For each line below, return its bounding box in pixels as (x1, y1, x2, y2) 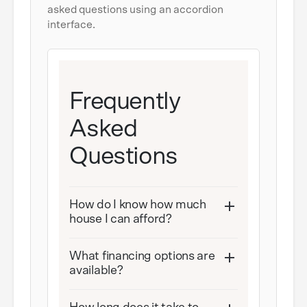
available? (69, 265, 123, 277)
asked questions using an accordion (47, 4, 223, 15)
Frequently (69, 89, 180, 114)
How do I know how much (69, 199, 206, 211)
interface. (47, 19, 96, 30)
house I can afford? (69, 213, 172, 225)
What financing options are (69, 250, 215, 262)
